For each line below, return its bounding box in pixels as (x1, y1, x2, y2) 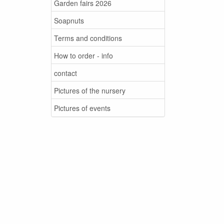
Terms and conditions (54, 32, 122, 43)
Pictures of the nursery (54, 85, 125, 95)
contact (54, 67, 77, 78)
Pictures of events (54, 102, 110, 113)
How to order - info (54, 50, 113, 60)
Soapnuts (54, 15, 84, 25)
